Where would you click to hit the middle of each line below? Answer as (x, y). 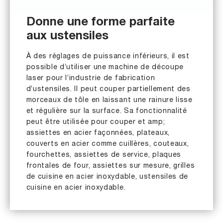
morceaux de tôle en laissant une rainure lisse (109, 101)
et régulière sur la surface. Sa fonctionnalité (107, 111)
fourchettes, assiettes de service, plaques (104, 155)
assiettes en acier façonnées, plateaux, (98, 133)
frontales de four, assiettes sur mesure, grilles (111, 166)
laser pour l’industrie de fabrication (91, 79)
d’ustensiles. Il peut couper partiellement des (108, 90)
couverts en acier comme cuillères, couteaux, (108, 144)
